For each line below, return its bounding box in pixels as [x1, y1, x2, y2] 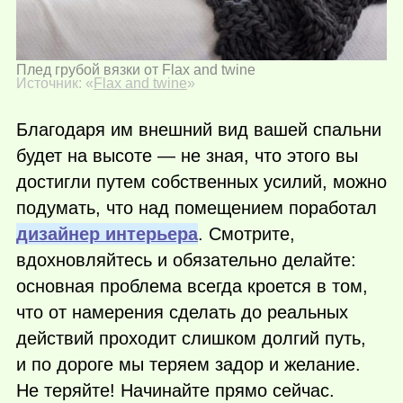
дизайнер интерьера [16, 223, 198, 244]
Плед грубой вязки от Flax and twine [16, 62, 255, 78]
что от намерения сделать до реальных [16, 301, 348, 322]
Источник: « [16, 76, 94, 92]
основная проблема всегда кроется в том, [16, 275, 368, 296]
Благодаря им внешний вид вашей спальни [16, 119, 381, 139]
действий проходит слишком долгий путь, [16, 327, 366, 348]
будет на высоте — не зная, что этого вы [16, 145, 358, 166]
